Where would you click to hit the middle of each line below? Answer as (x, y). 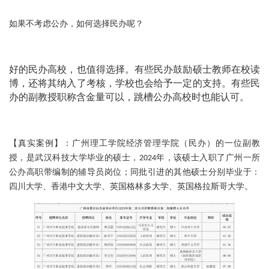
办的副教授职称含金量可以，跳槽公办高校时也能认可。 (129, 98)
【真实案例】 (36, 144)
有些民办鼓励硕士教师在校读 (198, 70)
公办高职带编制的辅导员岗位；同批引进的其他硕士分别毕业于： (134, 172)
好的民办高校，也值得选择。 (72, 70)
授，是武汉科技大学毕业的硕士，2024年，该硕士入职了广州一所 (134, 158)
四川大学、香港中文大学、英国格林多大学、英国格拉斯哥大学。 (131, 187)
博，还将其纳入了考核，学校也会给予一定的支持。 (120, 84)
